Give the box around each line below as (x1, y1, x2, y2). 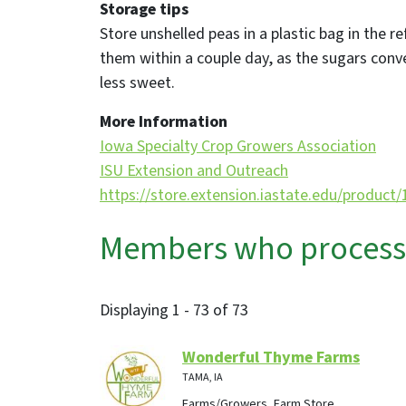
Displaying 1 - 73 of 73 (100, 298, 248, 322)
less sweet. (100, 71, 175, 94)
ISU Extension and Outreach (100, 159, 288, 182)
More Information (100, 110, 227, 133)
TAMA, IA (182, 369, 223, 385)
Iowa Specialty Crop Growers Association (100, 134, 376, 158)
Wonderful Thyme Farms (182, 345, 360, 369)
